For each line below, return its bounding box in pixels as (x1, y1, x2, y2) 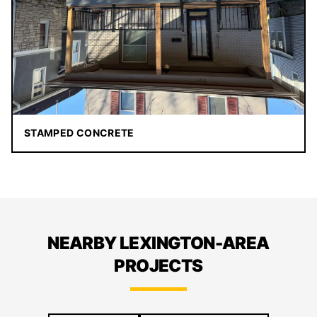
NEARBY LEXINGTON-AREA (47, 233, 270, 254)
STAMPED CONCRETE (24, 127, 134, 139)
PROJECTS (114, 255, 203, 277)
